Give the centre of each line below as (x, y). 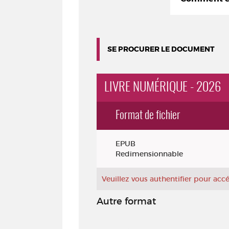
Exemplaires (119, 137)
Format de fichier (148, 116)
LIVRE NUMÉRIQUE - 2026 (163, 88)
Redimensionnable (149, 154)
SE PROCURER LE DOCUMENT (161, 49)
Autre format (126, 201)
